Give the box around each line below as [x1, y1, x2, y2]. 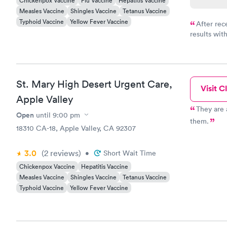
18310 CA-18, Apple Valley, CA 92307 [16, 123, 136, 133]
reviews [48, 147, 79, 158]
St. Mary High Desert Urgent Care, [16, 78, 172, 90]
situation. [190, 52, 220, 61]
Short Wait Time [103, 148, 156, 158]
